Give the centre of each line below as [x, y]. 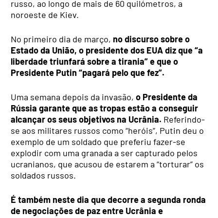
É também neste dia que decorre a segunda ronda [109, 199]
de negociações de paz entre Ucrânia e [87, 210]
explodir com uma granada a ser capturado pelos [104, 153]
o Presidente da [166, 97]
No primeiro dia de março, [62, 39]
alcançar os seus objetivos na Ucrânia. [87, 119]
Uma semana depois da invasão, [73, 97]
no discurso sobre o [152, 39]
